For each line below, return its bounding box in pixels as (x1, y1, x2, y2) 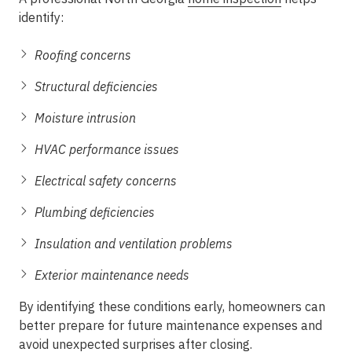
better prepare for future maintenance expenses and (19, 317, 322, 333)
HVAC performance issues (35, 141, 179, 157)
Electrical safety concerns (35, 173, 177, 189)
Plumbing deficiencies (35, 204, 155, 220)
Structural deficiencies (35, 79, 158, 94)
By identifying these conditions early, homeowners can (19, 299, 325, 314)
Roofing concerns (35, 47, 131, 63)
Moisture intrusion (35, 110, 136, 126)
